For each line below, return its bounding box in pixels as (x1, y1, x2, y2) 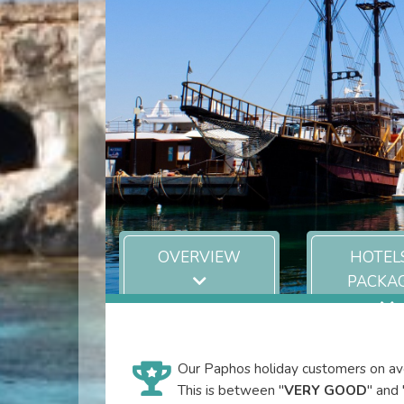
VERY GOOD (284, 381, 367, 399)
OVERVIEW (158, 247, 242, 268)
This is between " (178, 381, 284, 399)
